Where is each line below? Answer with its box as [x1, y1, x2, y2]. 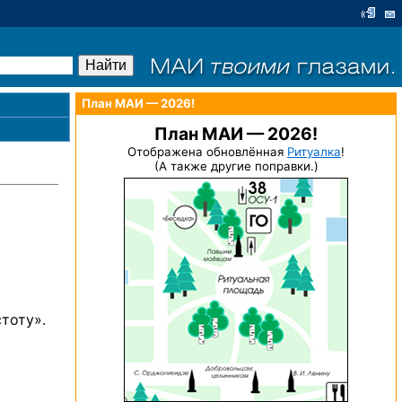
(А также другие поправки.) [153, 159, 319, 173]
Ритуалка [287, 144, 341, 159]
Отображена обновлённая [127, 144, 287, 159]
